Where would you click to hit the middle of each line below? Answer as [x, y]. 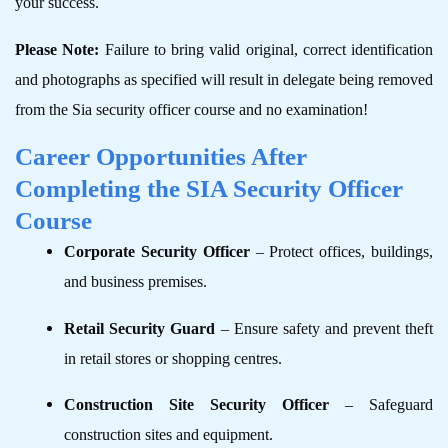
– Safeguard [381, 405]
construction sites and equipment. [169, 435]
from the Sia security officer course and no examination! [191, 109]
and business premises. [136, 282]
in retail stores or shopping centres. [173, 358]
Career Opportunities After [161, 157]
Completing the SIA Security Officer [209, 189]
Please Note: [60, 49]
